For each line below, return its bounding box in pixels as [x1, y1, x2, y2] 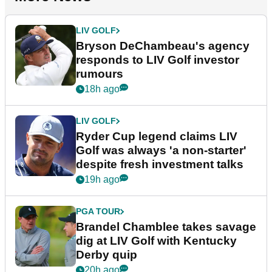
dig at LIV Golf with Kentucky [76, 234, 237, 248]
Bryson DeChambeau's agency [76, 39, 250, 53]
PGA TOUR [76, 206, 120, 217]
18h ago [84, 84, 120, 95]
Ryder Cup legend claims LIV [76, 130, 237, 143]
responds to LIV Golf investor [76, 53, 239, 67]
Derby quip [76, 248, 137, 262]
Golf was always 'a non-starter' [76, 144, 246, 157]
